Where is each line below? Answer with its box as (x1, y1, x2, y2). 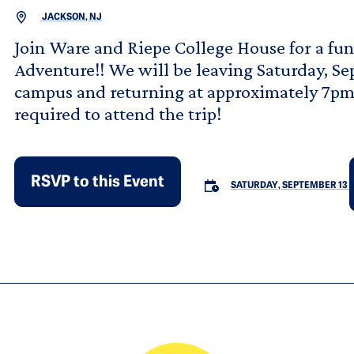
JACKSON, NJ (40, 13, 102, 23)
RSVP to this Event (31, 175, 164, 191)
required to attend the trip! (14, 103, 221, 125)
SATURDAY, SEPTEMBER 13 (231, 181, 348, 191)
